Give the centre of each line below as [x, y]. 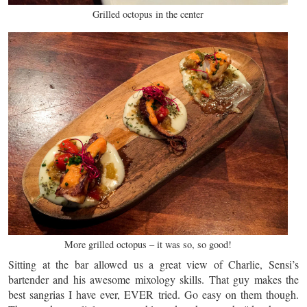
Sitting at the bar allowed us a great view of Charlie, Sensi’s [153, 264]
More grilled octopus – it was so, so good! [148, 245]
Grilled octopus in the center [148, 14]
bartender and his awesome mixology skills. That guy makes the [153, 279]
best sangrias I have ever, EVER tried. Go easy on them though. [153, 294]
